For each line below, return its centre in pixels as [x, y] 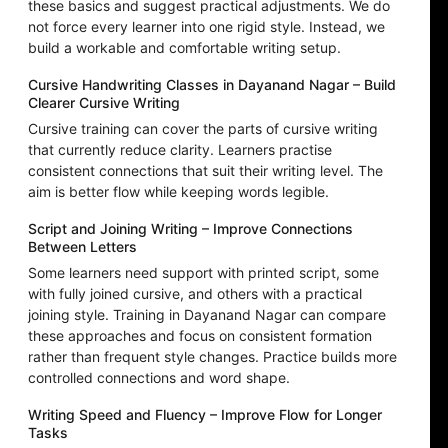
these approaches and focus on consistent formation [200, 336]
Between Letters [82, 247]
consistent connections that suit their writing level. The [205, 171]
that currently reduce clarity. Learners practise [180, 150]
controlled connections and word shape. [159, 378]
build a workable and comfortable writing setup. [184, 48]
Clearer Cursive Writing [104, 103]
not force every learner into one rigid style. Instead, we [206, 27]
